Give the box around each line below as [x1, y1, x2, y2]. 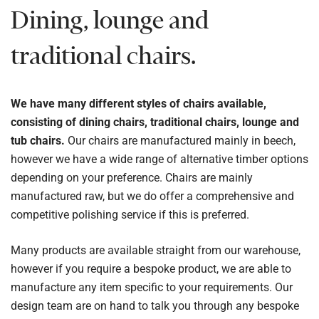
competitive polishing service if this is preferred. [11, 208, 249, 222]
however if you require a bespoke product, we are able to [11, 262, 291, 276]
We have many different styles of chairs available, [11, 97, 266, 111]
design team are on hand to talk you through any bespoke [11, 299, 299, 313]
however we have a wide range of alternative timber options [11, 152, 308, 167]
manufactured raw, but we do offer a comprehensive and [11, 189, 294, 204]
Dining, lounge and [11, 5, 209, 36]
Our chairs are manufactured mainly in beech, [65, 134, 296, 148]
